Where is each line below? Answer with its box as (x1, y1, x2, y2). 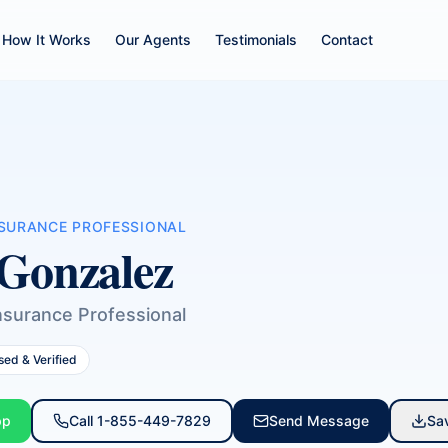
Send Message (269, 412, 369, 429)
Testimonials (214, 31, 297, 48)
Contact (320, 31, 373, 48)
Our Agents (114, 31, 191, 48)
